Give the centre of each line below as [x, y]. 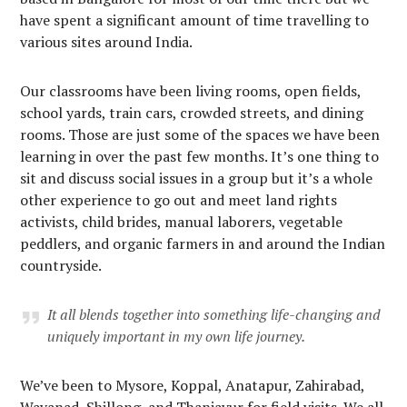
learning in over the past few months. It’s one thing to [200, 156]
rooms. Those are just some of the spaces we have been [200, 134]
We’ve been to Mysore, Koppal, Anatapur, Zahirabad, [193, 385]
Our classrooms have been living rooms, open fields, [191, 90]
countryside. [61, 265]
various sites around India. [107, 41]
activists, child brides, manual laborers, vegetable [182, 221]
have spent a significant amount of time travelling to [195, 20]
